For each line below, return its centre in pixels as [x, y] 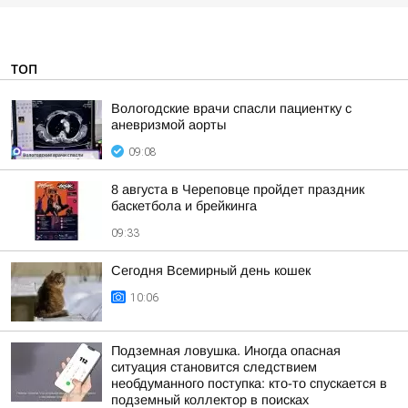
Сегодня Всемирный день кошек [211, 270]
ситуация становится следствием [214, 367]
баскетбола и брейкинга [184, 206]
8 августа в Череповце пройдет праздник [238, 189]
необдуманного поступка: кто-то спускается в [249, 383]
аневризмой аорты [168, 125]
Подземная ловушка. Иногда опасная [226, 351]
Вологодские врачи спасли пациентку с [231, 108]
